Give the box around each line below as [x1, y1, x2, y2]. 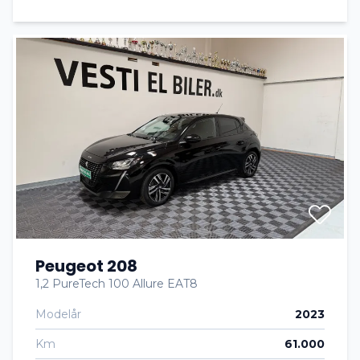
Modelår [35, 307, 81, 321]
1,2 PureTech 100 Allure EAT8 [35, 276, 198, 291]
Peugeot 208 [35, 255, 137, 277]
